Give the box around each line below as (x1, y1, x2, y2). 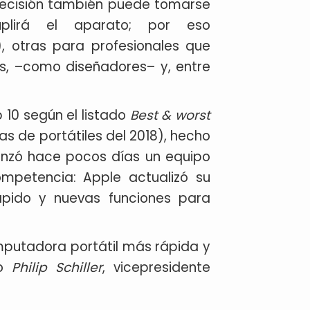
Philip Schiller (11, 258, 102, 277)
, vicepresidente (102, 258, 210, 277)
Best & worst (129, 106, 211, 125)
